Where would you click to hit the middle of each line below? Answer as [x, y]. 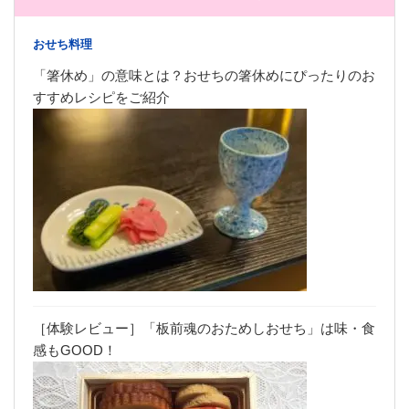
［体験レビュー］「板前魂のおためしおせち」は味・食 [204, 329]
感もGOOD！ [75, 351]
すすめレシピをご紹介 [101, 98]
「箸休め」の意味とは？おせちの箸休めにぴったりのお [204, 76]
